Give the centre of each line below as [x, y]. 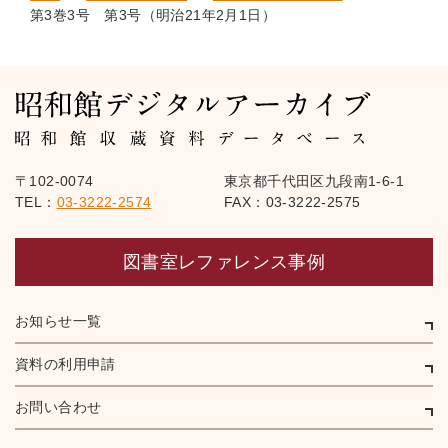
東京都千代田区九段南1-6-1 [314, 181]
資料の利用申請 [65, 364]
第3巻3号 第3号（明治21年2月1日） [153, 15]
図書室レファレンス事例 [224, 262]
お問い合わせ [58, 407]
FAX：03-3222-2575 [292, 202]
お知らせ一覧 [58, 321]
